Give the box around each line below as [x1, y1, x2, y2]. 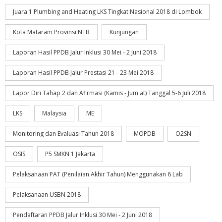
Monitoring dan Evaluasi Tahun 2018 [13, 129, 114, 138]
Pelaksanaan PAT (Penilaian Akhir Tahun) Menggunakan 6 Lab [13, 170, 183, 179]
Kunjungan [110, 28, 139, 37]
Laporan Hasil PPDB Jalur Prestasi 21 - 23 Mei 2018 [13, 68, 154, 77]
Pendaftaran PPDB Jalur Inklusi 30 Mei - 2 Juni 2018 [13, 211, 152, 220]
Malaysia [42, 109, 66, 118]
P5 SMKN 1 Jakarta [45, 150, 95, 159]
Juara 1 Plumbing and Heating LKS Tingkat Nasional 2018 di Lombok [13, 7, 202, 16]
